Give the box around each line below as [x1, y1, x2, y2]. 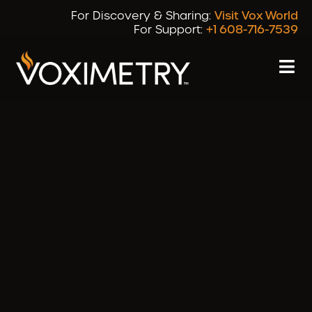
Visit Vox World [214, 8, 298, 23]
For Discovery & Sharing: [71, 8, 214, 23]
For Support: [134, 22, 206, 37]
